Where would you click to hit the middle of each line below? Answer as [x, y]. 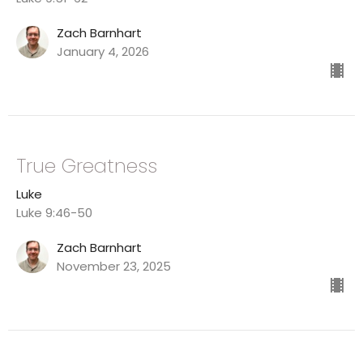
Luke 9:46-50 [54, 213]
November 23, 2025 [114, 267]
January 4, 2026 [103, 52]
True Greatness [87, 166]
